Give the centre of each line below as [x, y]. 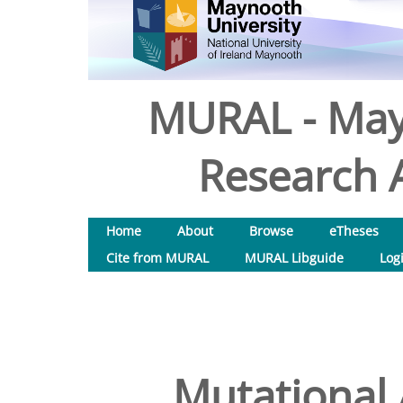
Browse [271, 231]
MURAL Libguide [294, 258]
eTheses [354, 231]
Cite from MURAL [157, 258]
